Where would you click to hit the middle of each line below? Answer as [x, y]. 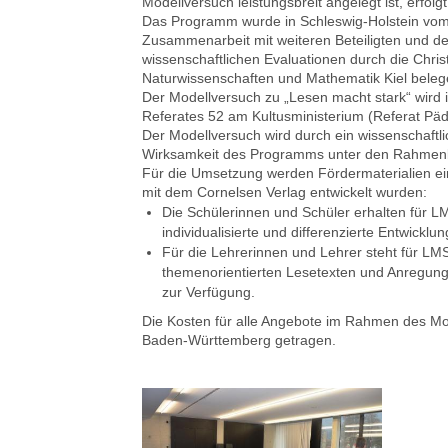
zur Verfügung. [208, 291]
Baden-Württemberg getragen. [238, 339]
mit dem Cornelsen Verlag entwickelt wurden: [284, 191]
